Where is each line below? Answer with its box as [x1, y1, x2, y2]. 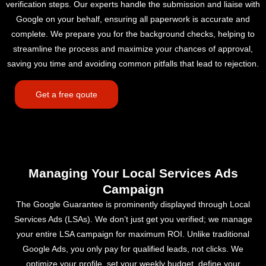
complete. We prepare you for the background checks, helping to [11, 28, 255, 39]
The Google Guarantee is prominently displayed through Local [16, 199, 250, 209]
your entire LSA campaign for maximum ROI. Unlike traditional [17, 229, 249, 239]
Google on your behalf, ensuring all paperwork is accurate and [16, 14, 250, 24]
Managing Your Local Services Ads [28, 166, 238, 180]
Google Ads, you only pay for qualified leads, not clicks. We [23, 243, 243, 254]
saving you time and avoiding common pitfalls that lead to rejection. [7, 58, 259, 68]
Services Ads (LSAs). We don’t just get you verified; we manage [14, 214, 252, 224]
